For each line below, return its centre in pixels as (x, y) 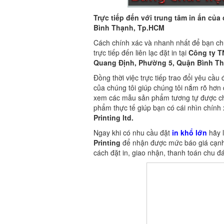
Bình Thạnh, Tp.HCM (129, 28)
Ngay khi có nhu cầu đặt (133, 133)
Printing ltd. (113, 118)
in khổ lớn (189, 133)
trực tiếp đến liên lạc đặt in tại (141, 53)
